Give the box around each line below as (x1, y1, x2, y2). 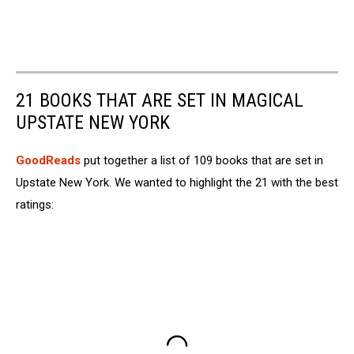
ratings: (16, 198, 54, 213)
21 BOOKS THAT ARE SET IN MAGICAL (16, 89, 303, 112)
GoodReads (16, 153, 81, 168)
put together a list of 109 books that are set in (81, 153, 323, 168)
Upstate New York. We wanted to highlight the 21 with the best (16, 175, 338, 190)
